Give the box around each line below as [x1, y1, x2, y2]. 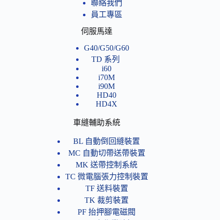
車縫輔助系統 [73, 118, 121, 127]
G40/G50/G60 [84, 43, 130, 52]
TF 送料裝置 [85, 184, 128, 193]
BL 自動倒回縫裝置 [73, 137, 140, 146]
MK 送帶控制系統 [76, 161, 138, 169]
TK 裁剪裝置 [84, 196, 129, 205]
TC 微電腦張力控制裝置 [65, 172, 148, 181]
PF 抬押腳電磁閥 [78, 208, 136, 217]
